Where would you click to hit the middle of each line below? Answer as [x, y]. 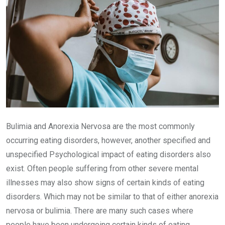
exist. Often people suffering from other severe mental [102, 168]
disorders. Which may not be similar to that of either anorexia [112, 197]
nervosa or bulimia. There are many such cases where [100, 211]
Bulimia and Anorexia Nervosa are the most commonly [100, 126]
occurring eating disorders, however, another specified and [108, 140]
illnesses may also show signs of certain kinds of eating [105, 183]
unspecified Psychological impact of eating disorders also [108, 154]
